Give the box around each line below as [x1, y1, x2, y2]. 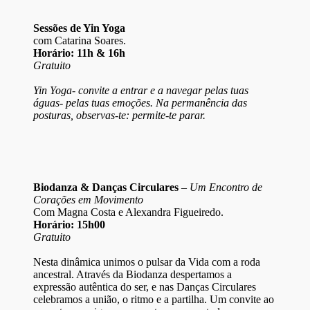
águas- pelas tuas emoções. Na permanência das [33, 97, 247, 109]
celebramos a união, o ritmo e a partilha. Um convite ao [33, 293, 274, 306]
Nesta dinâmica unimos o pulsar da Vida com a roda [33, 256, 260, 268]
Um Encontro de [190, 181, 262, 194]
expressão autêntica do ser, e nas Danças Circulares [33, 281, 256, 293]
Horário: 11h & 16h [33, 47, 125, 60]
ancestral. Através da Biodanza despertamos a [33, 268, 232, 281]
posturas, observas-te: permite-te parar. [33, 109, 206, 122]
